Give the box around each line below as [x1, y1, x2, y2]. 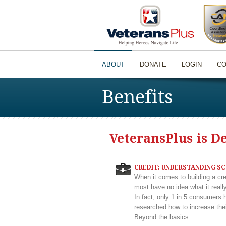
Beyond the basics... [134, 213, 195, 221]
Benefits [102, 86, 173, 108]
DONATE [140, 61, 166, 68]
